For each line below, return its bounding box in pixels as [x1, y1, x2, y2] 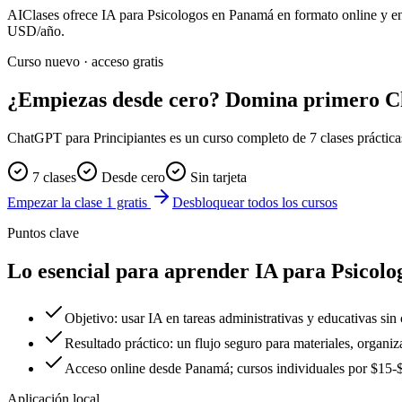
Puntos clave [7, 224, 79, 240]
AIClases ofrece [7, 6, 101, 22]
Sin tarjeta [187, 169, 247, 185]
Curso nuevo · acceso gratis [7, 53, 163, 69]
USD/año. [7, 22, 65, 39]
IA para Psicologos [101, 6, 208, 22]
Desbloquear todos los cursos [172, 194, 337, 210]
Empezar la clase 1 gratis [7, 194, 151, 210]
